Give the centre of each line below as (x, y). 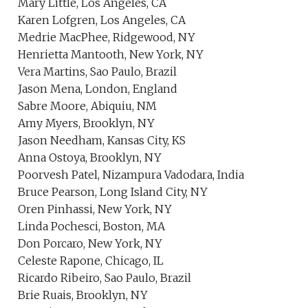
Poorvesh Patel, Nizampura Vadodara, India (131, 175)
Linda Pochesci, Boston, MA (92, 226)
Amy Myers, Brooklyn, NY (87, 123)
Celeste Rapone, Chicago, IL (91, 261)
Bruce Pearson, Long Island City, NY (113, 192)
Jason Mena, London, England (98, 89)
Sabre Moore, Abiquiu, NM (88, 106)
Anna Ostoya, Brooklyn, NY (90, 157)
